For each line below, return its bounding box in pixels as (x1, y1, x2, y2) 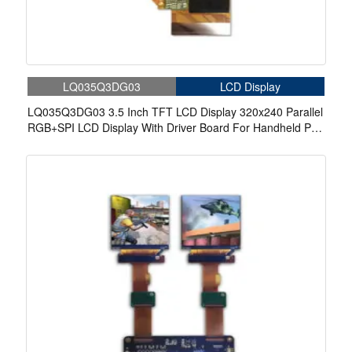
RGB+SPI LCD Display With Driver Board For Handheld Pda (27, 119, 324, 136)
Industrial (27, 135, 73, 152)
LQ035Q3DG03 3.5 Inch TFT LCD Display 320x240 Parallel (27, 104, 323, 120)
